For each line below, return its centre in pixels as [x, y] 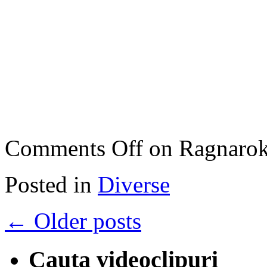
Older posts [85, 221]
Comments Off [74, 148]
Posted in [48, 185]
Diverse [134, 185]
